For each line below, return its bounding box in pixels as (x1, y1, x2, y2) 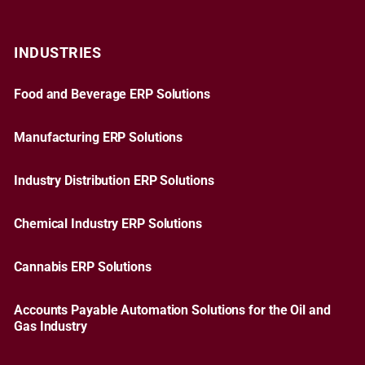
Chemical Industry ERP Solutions (14, 216, 202, 231)
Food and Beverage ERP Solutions (14, 86, 210, 102)
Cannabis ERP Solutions (14, 259, 152, 275)
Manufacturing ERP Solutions (14, 130, 183, 145)
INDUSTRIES (14, 43, 102, 61)
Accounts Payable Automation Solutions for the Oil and (14, 302, 331, 318)
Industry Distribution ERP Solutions (14, 173, 214, 188)
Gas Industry (14, 319, 87, 334)
